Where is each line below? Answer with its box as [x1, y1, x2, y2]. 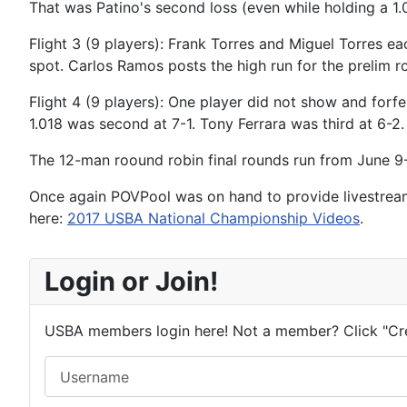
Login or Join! [45, 265, 218, 298]
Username [44, 357, 113, 376]
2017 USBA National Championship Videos [67, 209, 360, 228]
